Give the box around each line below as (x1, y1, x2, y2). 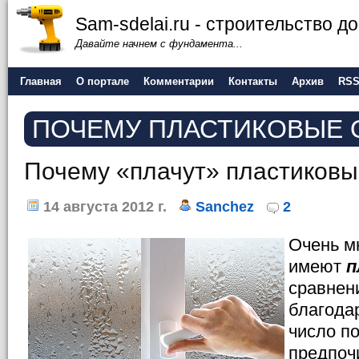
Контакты (228, 75, 277, 87)
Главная (20, 75, 62, 87)
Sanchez (196, 199, 254, 215)
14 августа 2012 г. (39, 199, 167, 215)
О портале (76, 75, 129, 87)
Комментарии (143, 75, 214, 87)
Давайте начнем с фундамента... (75, 38, 243, 50)
